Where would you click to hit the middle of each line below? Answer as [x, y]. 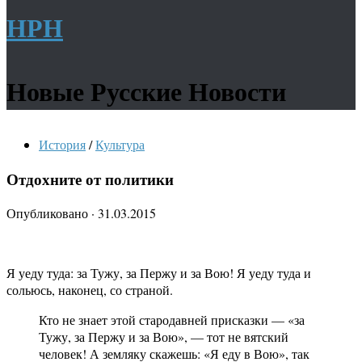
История [62, 144]
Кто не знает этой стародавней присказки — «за [172, 320]
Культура [120, 144]
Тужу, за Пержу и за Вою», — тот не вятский [164, 337]
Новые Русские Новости [146, 91]
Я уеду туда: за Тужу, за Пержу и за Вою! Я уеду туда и [159, 273]
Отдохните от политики [90, 179]
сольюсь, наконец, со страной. [90, 290]
